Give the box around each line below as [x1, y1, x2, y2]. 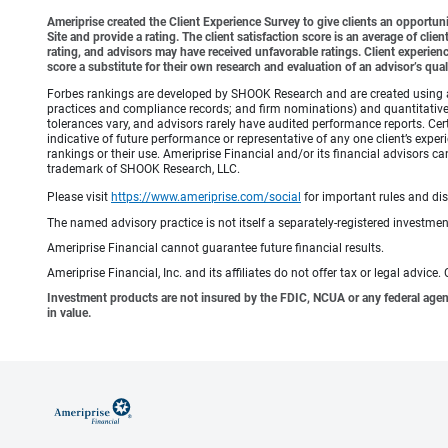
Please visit [47, 189, 111, 204]
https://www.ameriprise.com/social [111, 189, 301, 204]
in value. [47, 305, 91, 320]
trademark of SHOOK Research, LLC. [47, 161, 240, 176]
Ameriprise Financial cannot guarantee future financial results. [47, 240, 384, 255]
